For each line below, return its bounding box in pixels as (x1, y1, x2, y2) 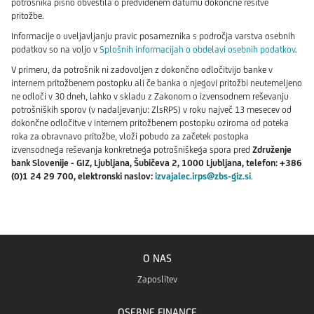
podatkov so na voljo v (11, 44, 100, 55)
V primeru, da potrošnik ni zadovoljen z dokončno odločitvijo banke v (11, 64, 273, 76)
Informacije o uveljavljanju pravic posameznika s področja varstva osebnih (11, 31, 295, 42)
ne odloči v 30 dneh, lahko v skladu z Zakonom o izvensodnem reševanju (11, 91, 289, 102)
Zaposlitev (137, 273, 177, 285)
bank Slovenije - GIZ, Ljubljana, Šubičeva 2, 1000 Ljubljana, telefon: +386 (11, 158, 302, 169)
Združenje (252, 144, 292, 156)
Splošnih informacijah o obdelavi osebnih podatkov (100, 44, 295, 55)
